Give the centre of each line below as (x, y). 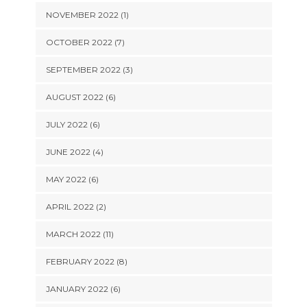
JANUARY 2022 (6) (83, 289)
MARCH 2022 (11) (79, 234)
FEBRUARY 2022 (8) (86, 261)
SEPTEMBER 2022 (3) (89, 70)
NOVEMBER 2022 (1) (87, 15)
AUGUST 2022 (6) (81, 97)
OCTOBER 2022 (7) (85, 42)
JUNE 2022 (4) (74, 152)
